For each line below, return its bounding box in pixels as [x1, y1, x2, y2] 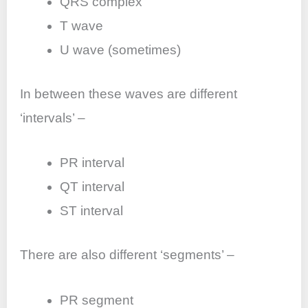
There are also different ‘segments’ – [20, 247, 235, 263]
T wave [59, 19, 103, 34]
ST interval [59, 203, 123, 219]
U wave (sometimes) [59, 43, 181, 58]
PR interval [59, 155, 124, 170]
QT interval [59, 179, 124, 195]
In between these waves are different [20, 86, 238, 101]
